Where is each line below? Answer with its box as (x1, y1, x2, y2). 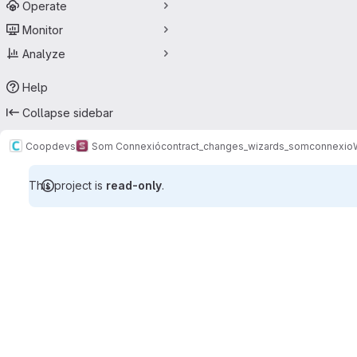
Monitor (22, 22, 63, 37)
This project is (29, 178, 106, 192)
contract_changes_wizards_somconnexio (161, 139, 353, 152)
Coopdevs (25, 139, 76, 152)
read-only (106, 178, 162, 192)
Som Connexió (92, 139, 161, 152)
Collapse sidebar (22, 105, 113, 120)
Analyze (22, 46, 65, 61)
